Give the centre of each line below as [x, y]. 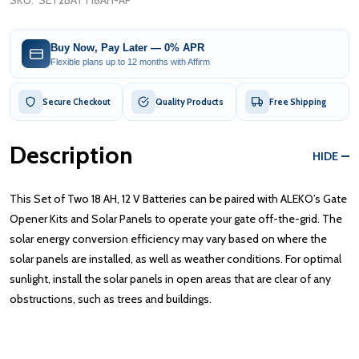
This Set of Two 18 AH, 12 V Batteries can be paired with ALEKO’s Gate [178, 199]
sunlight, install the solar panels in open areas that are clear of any [170, 279]
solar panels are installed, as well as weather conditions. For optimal [175, 259]
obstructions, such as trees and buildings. [112, 299]
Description [71, 155]
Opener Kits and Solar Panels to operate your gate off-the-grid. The [176, 219]
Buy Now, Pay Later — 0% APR [127, 47]
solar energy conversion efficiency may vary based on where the [168, 239]
